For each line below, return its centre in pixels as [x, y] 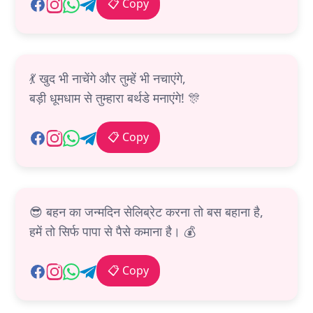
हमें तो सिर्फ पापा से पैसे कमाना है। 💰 [112, 232]
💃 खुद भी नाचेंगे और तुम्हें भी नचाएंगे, [108, 79]
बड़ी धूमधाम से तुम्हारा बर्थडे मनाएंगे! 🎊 [115, 98]
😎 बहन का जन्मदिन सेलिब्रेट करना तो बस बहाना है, [146, 212]
